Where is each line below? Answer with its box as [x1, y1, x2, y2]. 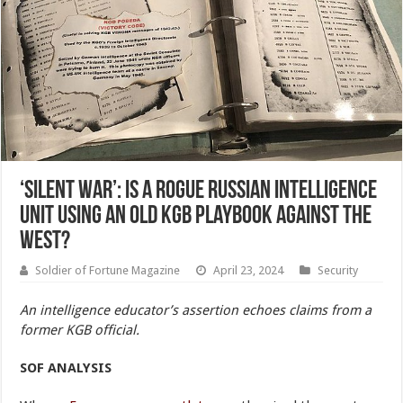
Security [318, 264, 359, 278]
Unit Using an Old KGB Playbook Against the [20, 204, 372, 230]
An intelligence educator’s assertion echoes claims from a [20, 302, 372, 319]
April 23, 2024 [213, 264, 284, 278]
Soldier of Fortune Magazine [35, 264, 181, 278]
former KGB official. [20, 322, 140, 339]
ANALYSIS [48, 360, 112, 377]
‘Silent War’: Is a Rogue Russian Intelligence [20, 179, 378, 205]
